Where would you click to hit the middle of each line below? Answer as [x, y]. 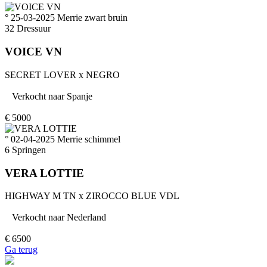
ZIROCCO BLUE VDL [133, 196]
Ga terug [21, 250]
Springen [29, 150]
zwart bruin [106, 18]
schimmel [103, 139]
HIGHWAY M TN [41, 196]
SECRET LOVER [41, 74]
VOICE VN [33, 52]
